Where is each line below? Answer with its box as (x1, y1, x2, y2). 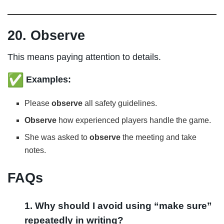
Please (24, 98, 52, 107)
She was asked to (24, 132, 90, 141)
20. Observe (7, 27, 85, 43)
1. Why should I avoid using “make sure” (24, 200, 212, 211)
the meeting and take (120, 132, 197, 141)
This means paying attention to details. (7, 51, 161, 62)
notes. (24, 145, 46, 154)
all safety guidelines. (82, 98, 157, 107)
